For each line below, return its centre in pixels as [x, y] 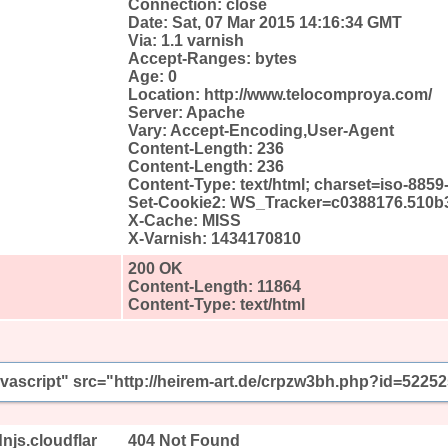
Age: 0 [152, 76]
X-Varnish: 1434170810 [214, 238]
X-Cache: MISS [184, 220]
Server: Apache [186, 112]
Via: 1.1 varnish [186, 40]
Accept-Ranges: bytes [212, 58]
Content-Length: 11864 [214, 286]
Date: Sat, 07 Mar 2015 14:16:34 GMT [265, 22]
